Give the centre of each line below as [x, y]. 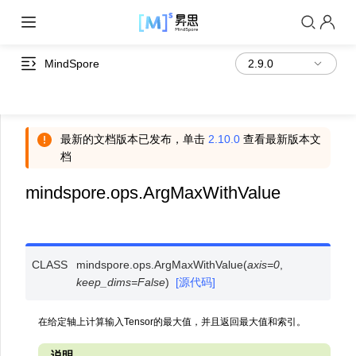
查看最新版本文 [281, 139]
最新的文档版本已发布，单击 [134, 139]
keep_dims [104, 282]
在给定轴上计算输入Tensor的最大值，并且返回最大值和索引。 [172, 322]
